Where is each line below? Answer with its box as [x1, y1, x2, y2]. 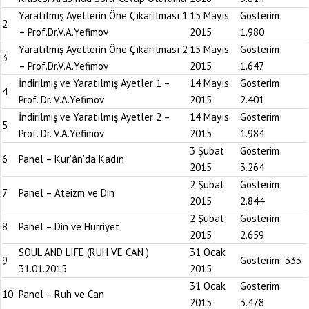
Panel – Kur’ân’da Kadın [19, 152, 124, 166]
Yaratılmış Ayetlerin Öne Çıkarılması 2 [19, 43, 188, 56]
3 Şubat [190, 144, 224, 157]
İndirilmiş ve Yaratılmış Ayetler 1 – [19, 77, 170, 90]
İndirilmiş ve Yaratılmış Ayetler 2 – [19, 110, 170, 123]
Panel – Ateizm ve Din [19, 186, 114, 199]
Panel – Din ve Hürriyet [19, 220, 119, 233]
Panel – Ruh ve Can [19, 288, 104, 301]
